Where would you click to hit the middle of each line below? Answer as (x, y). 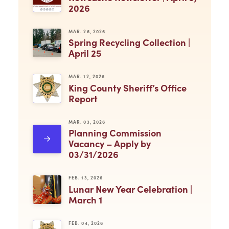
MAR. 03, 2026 (87, 121)
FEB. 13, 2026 (86, 178)
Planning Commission (115, 133)
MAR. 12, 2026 (87, 76)
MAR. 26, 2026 (87, 31)
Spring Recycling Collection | (129, 42)
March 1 (85, 200)
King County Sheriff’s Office (127, 87)
